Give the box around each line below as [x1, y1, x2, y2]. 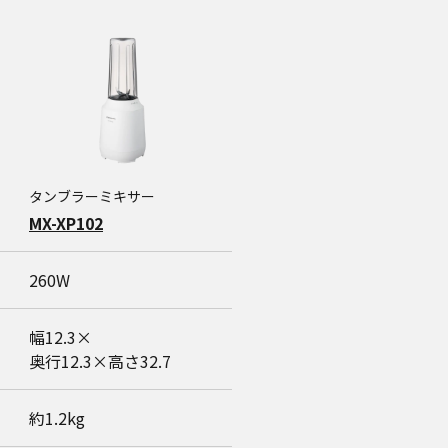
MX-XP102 [29, 211, 103, 235]
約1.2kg [29, 406, 85, 430]
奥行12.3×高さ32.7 [29, 349, 171, 373]
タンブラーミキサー [29, 186, 155, 206]
